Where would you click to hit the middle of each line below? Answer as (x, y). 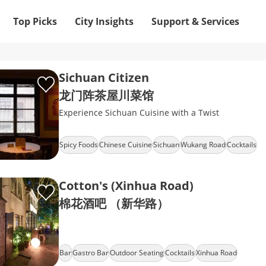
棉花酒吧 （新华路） (114, 203)
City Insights (104, 21)
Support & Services (195, 21)
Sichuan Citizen (104, 77)
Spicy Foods (79, 145)
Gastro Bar (91, 253)
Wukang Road (203, 145)
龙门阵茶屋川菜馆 (106, 95)
